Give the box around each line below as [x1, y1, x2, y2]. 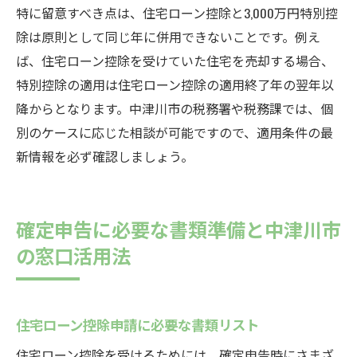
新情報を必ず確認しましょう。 [16, 147, 194, 166]
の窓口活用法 [16, 241, 131, 269]
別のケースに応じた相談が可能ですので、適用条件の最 [16, 123, 333, 142]
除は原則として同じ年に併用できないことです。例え [16, 27, 320, 46]
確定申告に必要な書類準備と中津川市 [16, 214, 341, 243]
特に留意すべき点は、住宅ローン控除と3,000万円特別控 [16, 3, 338, 22]
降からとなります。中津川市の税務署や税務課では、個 [16, 99, 333, 118]
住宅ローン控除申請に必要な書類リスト [16, 314, 259, 335]
